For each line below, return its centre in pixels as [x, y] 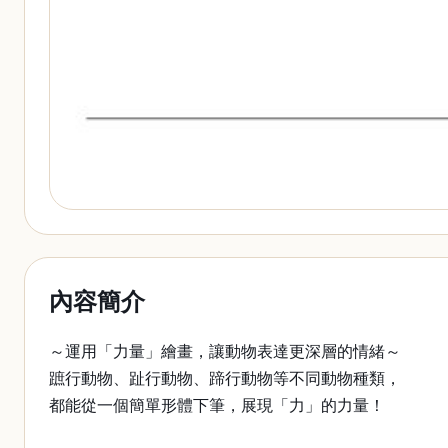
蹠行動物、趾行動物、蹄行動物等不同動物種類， [225, 378]
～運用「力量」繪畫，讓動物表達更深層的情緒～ [225, 351]
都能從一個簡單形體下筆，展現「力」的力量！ [217, 405]
